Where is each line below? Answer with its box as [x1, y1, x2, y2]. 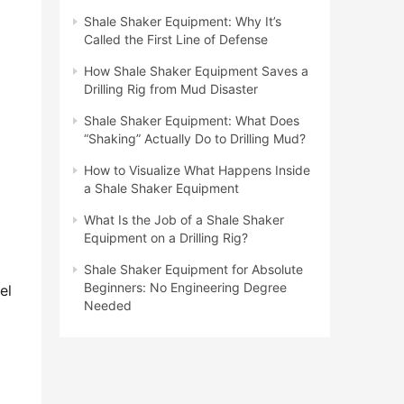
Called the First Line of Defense [84, 32, 268, 48]
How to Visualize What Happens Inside [84, 162, 310, 179]
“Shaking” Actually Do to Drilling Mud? [84, 131, 306, 147]
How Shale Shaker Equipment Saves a [84, 63, 308, 79]
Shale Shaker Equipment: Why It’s [84, 14, 281, 30]
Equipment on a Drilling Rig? [84, 230, 248, 246]
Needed [84, 298, 132, 314]
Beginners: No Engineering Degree [84, 280, 287, 296]
